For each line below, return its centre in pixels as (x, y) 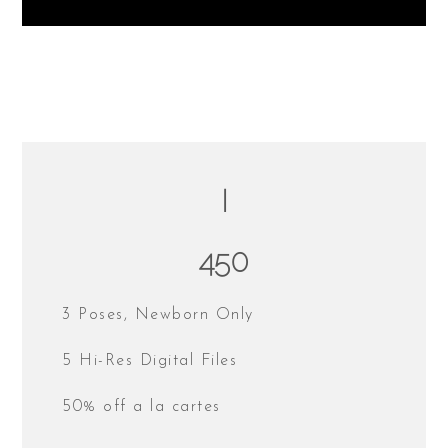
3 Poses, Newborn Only (158, 314)
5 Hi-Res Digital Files (150, 360)
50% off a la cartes (141, 406)
